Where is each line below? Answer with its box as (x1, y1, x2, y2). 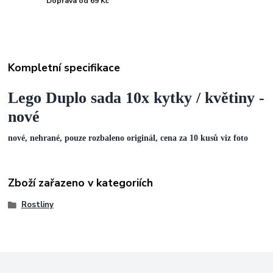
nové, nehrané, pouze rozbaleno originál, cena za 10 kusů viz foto (8, 133, 249, 143)
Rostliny (21, 199, 54, 210)
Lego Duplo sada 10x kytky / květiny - (8, 89, 265, 107)
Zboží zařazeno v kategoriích (8, 175, 154, 191)
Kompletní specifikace (8, 60, 121, 76)
